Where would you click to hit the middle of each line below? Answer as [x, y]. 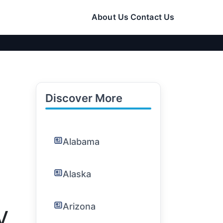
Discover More [84, 98]
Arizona [79, 206]
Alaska [77, 174]
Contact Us [152, 17]
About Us [110, 17]
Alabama [81, 142]
